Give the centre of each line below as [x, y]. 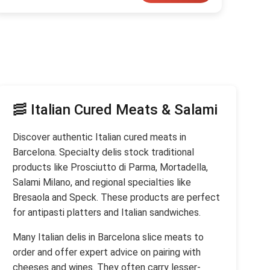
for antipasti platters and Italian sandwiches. [107, 212]
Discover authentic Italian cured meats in [100, 137]
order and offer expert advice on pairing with [107, 252]
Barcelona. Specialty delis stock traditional [104, 152]
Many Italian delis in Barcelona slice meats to [108, 237]
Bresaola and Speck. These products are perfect [117, 197]
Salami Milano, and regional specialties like [102, 182]
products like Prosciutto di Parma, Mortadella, [111, 167]
